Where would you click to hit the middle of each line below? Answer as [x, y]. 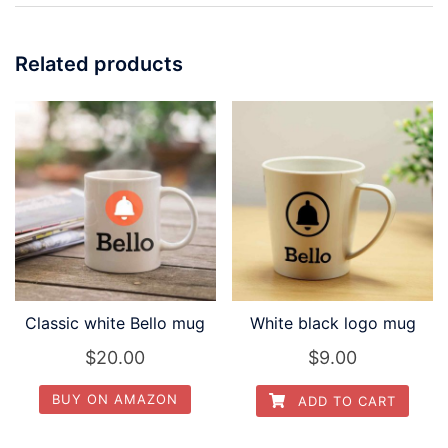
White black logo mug [332, 323]
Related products [99, 63]
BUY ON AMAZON [115, 399]
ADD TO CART [345, 401]
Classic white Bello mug [115, 323]
